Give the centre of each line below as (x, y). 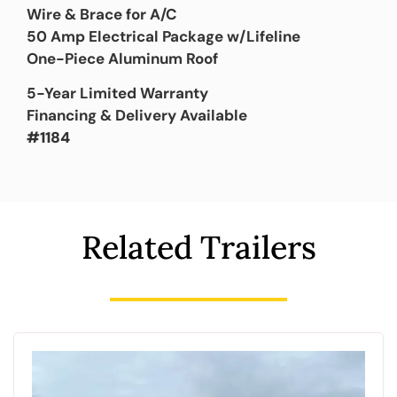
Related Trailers (198, 247)
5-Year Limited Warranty (117, 93)
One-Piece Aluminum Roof (122, 58)
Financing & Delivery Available (137, 116)
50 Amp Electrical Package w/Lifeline (163, 36)
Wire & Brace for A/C (102, 14)
